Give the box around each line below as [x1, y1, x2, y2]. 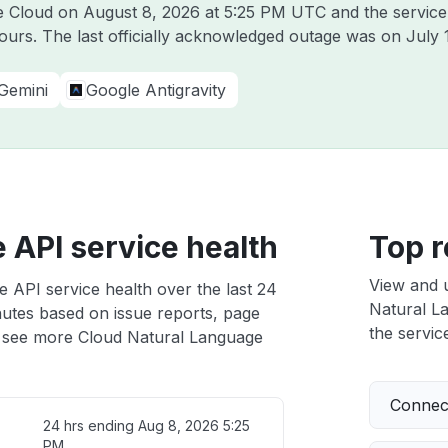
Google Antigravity [86, 80, 226, 100]
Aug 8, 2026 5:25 [137, 417, 250, 434]
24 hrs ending [42, 417, 138, 434]
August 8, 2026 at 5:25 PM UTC [83, 2, 326, 22]
